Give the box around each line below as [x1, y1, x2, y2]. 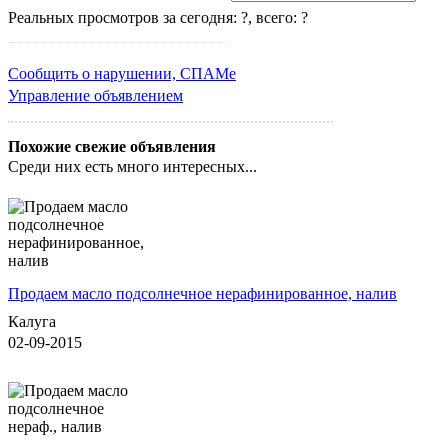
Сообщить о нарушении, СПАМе [8, 64, 236, 82]
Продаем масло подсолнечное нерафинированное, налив [8, 284, 397, 302]
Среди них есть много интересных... [8, 157, 257, 175]
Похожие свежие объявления [8, 137, 216, 155]
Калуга [8, 312, 56, 330]
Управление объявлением [8, 86, 183, 104]
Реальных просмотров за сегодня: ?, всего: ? [8, 8, 308, 26]
